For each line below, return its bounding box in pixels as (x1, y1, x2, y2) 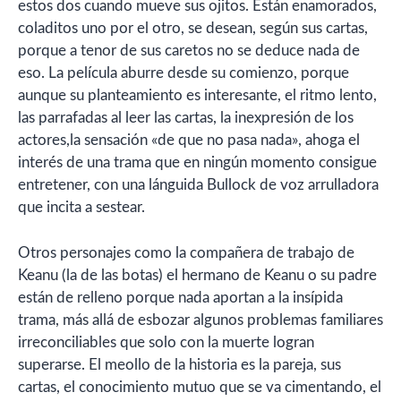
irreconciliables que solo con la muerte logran (18, 334, 314, 350)
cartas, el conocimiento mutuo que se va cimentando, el (18, 379, 381, 395)
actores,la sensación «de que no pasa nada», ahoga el (18, 132, 360, 148)
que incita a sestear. (18, 200, 145, 215)
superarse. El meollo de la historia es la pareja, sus (18, 356, 341, 372)
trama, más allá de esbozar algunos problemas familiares (18, 311, 383, 328)
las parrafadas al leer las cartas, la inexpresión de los (18, 110, 354, 125)
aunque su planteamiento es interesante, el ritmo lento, (18, 88, 377, 103)
